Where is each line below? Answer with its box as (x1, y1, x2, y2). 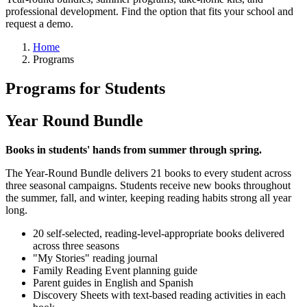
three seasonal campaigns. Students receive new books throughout (5, 180, 291, 192)
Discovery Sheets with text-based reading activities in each (33, 289, 286, 302)
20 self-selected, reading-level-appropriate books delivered (33, 228, 284, 240)
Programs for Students (5, 79, 165, 98)
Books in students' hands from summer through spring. (5, 144, 262, 156)
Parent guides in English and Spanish (33, 277, 193, 289)
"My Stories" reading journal (33, 252, 158, 265)
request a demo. (5, 18, 73, 30)
